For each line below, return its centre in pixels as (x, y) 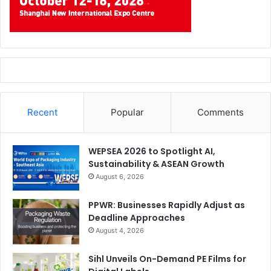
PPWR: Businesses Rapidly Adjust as (167, 205)
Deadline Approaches (137, 218)
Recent (42, 113)
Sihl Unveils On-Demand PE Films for (167, 259)
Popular (127, 113)
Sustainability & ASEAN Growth (156, 164)
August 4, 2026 (120, 231)
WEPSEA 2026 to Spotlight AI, (152, 152)
